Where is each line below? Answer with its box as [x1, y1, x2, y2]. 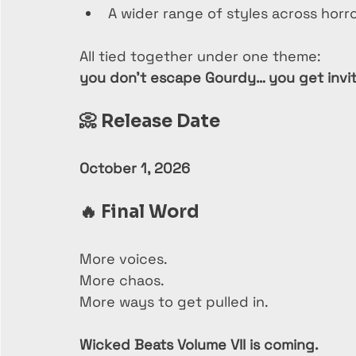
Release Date [101, 110, 220, 132]
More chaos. [79, 271, 164, 289]
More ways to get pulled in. [79, 292, 269, 311]
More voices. [79, 250, 168, 268]
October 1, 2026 [79, 159, 190, 177]
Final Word [101, 201, 199, 222]
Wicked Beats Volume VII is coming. [79, 335, 319, 354]
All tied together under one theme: [79, 47, 321, 65]
